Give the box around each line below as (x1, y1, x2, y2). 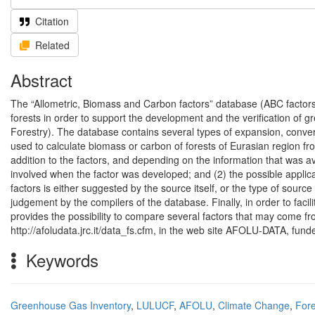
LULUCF (136, 298, 174, 312)
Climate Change (218, 298, 290, 312)
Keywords (21, 247, 98, 272)
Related (35, 38, 70, 52)
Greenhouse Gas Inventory (11, 298, 131, 312)
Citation (35, 14, 69, 28)
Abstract (11, 67, 72, 92)
